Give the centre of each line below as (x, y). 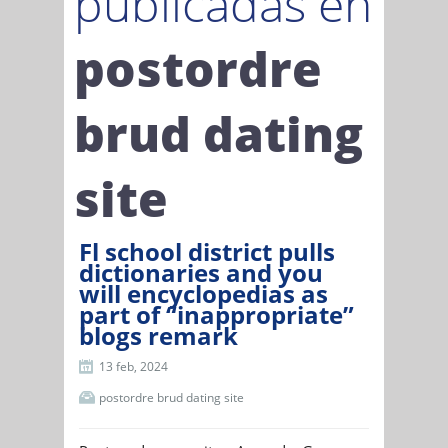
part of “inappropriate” (216, 314)
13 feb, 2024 (133, 366)
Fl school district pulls (207, 251)
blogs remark (158, 335)
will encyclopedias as (203, 293)
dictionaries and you (201, 272)
